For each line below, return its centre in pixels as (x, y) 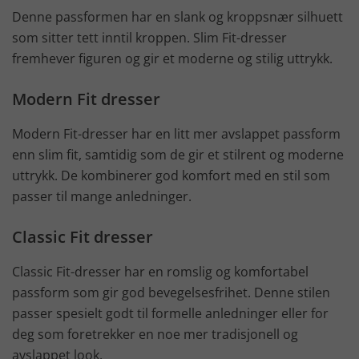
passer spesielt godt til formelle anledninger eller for (170, 313)
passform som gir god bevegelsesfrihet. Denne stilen (171, 292)
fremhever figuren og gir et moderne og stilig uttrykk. (172, 58)
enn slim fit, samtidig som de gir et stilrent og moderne (178, 154)
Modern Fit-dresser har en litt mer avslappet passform (176, 133)
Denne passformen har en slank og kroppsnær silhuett (177, 16)
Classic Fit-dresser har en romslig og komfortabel (160, 271)
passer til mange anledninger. (102, 196)
